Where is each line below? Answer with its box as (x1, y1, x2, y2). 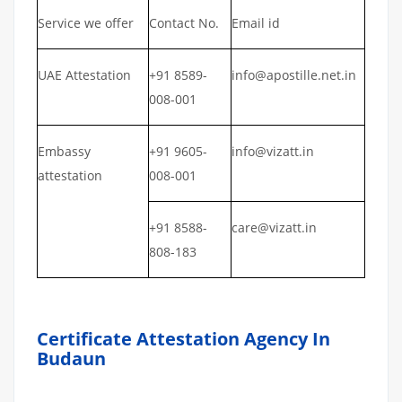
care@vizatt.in (232, 218, 317, 236)
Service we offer (38, 13, 134, 31)
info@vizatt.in (232, 142, 314, 160)
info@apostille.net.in (232, 66, 356, 83)
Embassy (38, 142, 91, 160)
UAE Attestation (38, 66, 135, 83)
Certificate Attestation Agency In (37, 326, 330, 351)
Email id (232, 13, 280, 31)
